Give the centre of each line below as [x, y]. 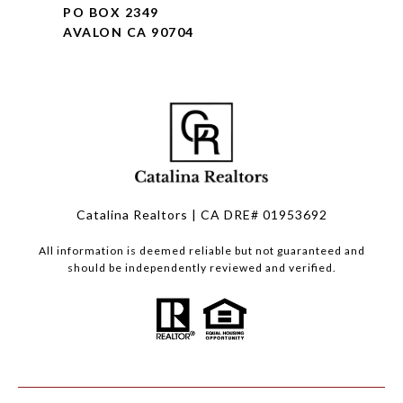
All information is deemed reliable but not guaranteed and [201, 251]
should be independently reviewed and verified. [201, 268]
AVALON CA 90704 [129, 32]
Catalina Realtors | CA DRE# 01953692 [201, 215]
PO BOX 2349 [111, 13]
